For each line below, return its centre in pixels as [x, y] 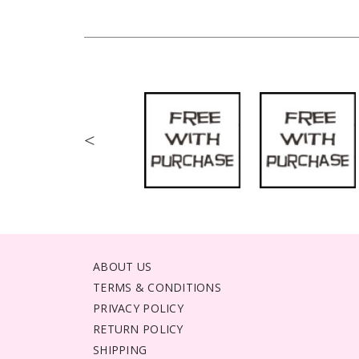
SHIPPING [120, 350]
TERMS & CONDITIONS [157, 287]
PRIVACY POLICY [138, 308]
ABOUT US [123, 266]
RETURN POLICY [138, 329]
